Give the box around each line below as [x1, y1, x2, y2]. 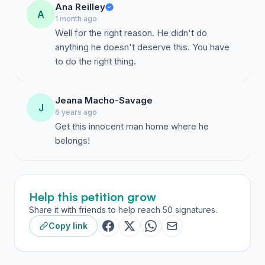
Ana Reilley [55, 1, 105, 12]
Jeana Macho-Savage [55, 95, 153, 106]
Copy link [49, 221, 88, 231]
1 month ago [55, 14, 97, 23]
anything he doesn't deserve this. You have [55, 41, 230, 53]
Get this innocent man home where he [55, 121, 209, 132]
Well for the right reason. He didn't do [55, 27, 207, 38]
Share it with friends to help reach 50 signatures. [29, 205, 217, 215]
